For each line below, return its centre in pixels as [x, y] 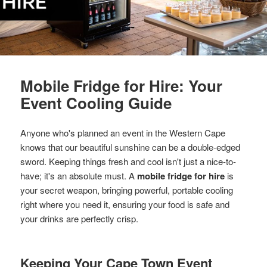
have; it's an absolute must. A [79, 175]
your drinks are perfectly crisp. [80, 218]
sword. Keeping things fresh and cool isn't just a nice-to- [128, 161]
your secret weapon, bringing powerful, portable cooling [127, 190]
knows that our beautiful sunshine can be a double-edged [131, 147]
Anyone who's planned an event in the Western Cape [123, 132]
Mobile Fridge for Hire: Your [122, 85]
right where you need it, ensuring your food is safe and [125, 204]
